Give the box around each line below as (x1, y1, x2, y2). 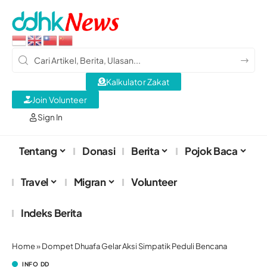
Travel (21, 175, 48, 189)
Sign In (38, 111, 63, 122)
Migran (73, 175, 106, 189)
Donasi (82, 144, 116, 158)
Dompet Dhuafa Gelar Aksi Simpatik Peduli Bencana (42, 241, 227, 251)
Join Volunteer (32, 94, 88, 105)
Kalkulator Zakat (105, 76, 170, 87)
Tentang (19, 144, 57, 158)
